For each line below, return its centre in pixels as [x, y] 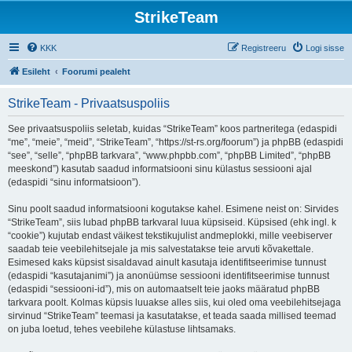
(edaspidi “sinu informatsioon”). [74, 182]
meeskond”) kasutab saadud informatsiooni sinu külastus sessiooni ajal [160, 169]
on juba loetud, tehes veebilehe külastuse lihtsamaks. [122, 329]
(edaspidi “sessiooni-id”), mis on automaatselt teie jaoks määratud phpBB [164, 289]
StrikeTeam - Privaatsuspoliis [89, 103]
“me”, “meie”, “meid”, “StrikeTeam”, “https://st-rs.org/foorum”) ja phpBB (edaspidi [176, 142]
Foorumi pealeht [96, 71]
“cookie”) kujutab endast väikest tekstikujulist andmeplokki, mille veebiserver [170, 236]
